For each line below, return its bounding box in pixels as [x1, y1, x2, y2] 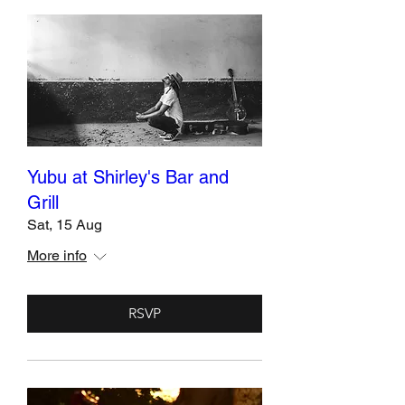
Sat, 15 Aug [27, 216, 102, 234]
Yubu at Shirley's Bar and [27, 166, 229, 189]
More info [27, 247, 87, 265]
